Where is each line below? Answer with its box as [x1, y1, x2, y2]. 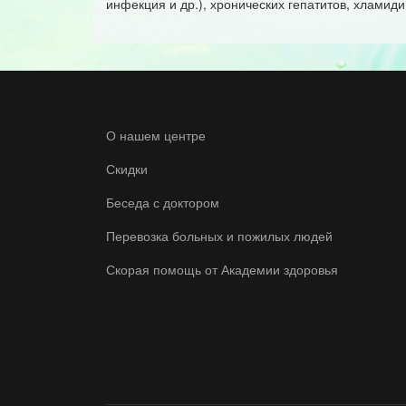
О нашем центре [106, 126, 206, 144]
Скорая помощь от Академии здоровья [106, 260, 338, 278]
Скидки [106, 159, 148, 178]
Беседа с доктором [106, 193, 219, 211]
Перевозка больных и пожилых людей [106, 227, 333, 245]
